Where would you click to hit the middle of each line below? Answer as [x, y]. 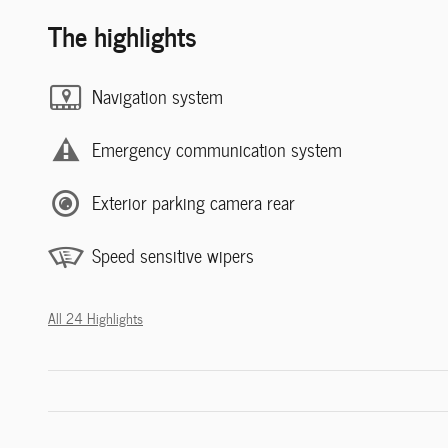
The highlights [122, 34]
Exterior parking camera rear [193, 203]
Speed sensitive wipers [173, 256]
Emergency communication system [217, 150]
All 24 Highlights [95, 317]
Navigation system [157, 97]
